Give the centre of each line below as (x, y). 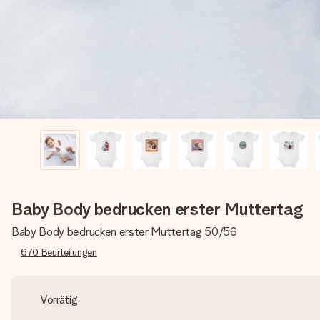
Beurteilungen (69, 252)
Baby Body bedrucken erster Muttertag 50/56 (124, 232)
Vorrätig (59, 300)
